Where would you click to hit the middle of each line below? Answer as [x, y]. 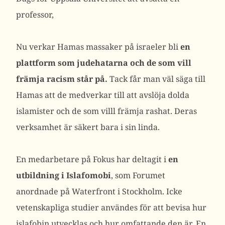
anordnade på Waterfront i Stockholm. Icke [99, 191]
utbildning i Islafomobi [64, 175]
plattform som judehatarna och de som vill [105, 63]
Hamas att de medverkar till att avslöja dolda [103, 95]
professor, [35, 15]
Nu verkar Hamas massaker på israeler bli [98, 47]
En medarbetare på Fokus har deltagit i [92, 159]
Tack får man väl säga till [156, 79]
